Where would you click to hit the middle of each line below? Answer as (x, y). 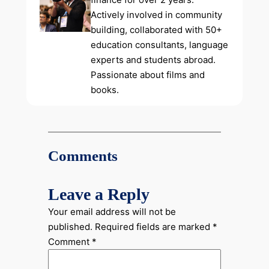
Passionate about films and (148, 75)
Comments (83, 155)
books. (105, 90)
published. (70, 226)
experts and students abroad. (153, 60)
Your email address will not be (112, 211)
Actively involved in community (157, 15)
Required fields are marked (153, 226)
